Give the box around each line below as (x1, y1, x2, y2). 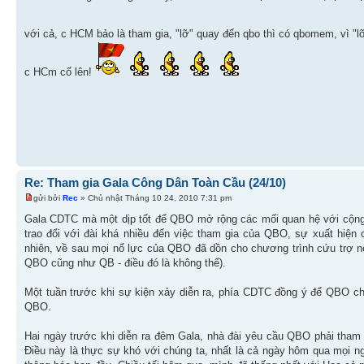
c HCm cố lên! (24, 66, 95, 79)
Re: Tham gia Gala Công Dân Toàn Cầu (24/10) (24, 175, 286, 189)
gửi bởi (33, 193, 63, 203)
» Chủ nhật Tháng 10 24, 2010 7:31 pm (78, 193, 232, 203)
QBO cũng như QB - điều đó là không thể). (24, 257, 226, 270)
